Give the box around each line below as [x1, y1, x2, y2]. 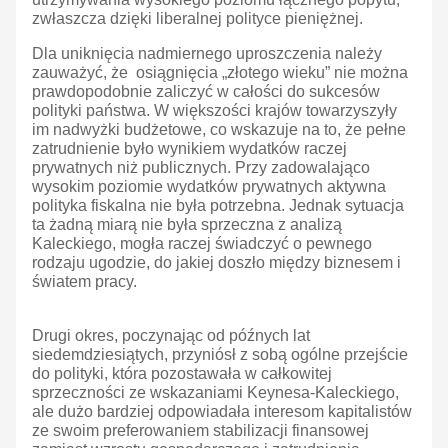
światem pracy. [32, 273, 137, 291]
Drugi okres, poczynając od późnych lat [32, 327, 310, 345]
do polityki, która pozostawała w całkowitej [32, 365, 332, 383]
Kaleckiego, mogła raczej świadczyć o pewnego [32, 235, 372, 253]
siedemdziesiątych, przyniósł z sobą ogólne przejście [32, 346, 408, 364]
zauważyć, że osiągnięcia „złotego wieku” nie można [32, 64, 408, 82]
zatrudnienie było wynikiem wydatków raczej [32, 140, 347, 158]
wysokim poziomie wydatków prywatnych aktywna [32, 178, 386, 196]
